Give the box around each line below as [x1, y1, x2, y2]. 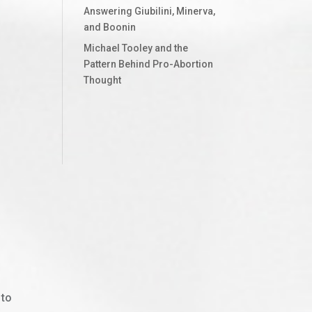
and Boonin [84, 21, 136, 33]
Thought [84, 74, 122, 86]
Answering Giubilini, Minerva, [84, 5, 216, 17]
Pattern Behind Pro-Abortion [84, 58, 214, 70]
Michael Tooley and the [84, 42, 189, 54]
